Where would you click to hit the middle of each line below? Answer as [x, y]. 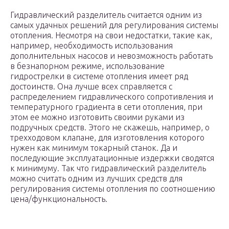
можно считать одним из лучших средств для [96, 179]
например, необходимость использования [91, 46]
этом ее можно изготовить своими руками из [97, 117]
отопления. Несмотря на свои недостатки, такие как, [111, 36]
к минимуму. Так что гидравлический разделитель [108, 168]
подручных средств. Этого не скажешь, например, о [110, 128]
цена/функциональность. [59, 199]
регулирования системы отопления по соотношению [113, 189]
